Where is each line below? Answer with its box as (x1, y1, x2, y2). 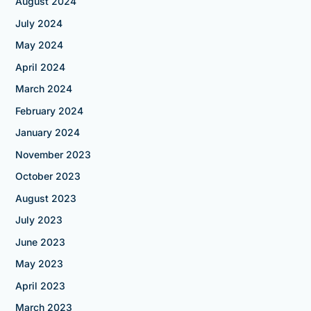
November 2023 (15, 148, 91, 160)
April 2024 (15, 60, 65, 73)
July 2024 (15, 17, 62, 29)
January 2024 (15, 126, 80, 139)
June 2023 (15, 235, 65, 248)
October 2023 (15, 170, 81, 183)
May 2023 (15, 258, 63, 270)
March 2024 (15, 83, 72, 95)
